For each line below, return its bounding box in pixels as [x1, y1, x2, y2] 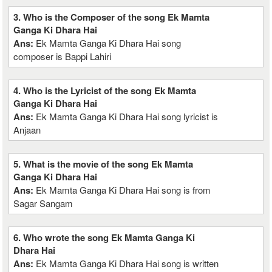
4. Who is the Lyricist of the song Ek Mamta [13, 84, 197, 97]
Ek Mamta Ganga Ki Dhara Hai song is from [36, 183, 211, 196]
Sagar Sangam [13, 197, 73, 209]
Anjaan [13, 123, 41, 136]
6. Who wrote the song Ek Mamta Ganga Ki [13, 231, 195, 244]
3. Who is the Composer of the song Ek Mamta [13, 10, 210, 24]
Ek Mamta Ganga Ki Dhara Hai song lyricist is [36, 110, 219, 123]
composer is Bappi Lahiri [13, 50, 112, 63]
